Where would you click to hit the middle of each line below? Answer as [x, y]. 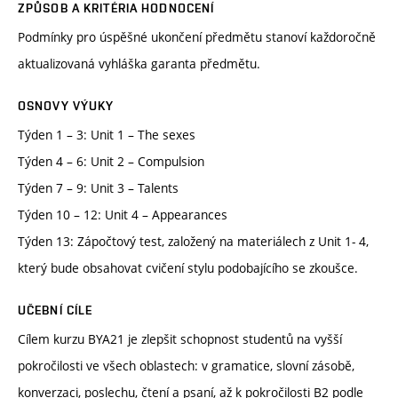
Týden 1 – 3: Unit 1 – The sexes [107, 135]
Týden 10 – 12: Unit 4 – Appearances [123, 215]
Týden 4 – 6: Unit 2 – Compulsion [111, 162]
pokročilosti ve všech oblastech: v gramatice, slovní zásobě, [186, 366]
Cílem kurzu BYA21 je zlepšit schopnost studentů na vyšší [180, 339]
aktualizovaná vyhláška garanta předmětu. [139, 64]
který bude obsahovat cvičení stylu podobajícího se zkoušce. [188, 268]
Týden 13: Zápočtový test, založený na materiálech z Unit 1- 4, [193, 242]
